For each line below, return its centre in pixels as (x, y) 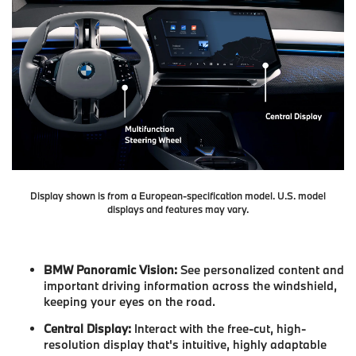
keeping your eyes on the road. (130, 301)
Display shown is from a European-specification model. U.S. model (178, 195)
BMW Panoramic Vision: (110, 269)
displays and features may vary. (178, 209)
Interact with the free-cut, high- (219, 329)
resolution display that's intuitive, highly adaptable (185, 345)
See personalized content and (261, 269)
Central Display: (87, 329)
